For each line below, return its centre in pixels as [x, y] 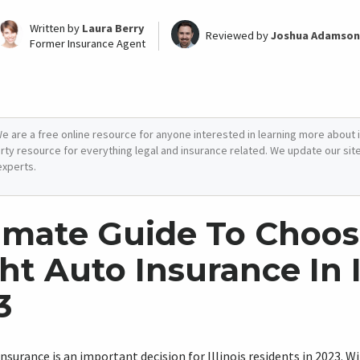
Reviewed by [238, 35]
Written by [55, 28]
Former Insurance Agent [87, 43]
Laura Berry [113, 28]
